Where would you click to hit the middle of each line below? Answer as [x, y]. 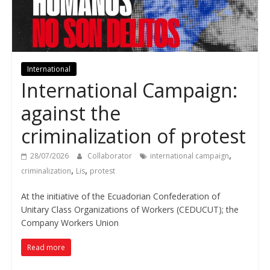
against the [71, 113]
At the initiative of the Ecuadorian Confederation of [120, 196]
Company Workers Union [70, 223]
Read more [46, 248]
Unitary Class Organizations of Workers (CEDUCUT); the [130, 210]
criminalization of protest [133, 136]
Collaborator [110, 156]
